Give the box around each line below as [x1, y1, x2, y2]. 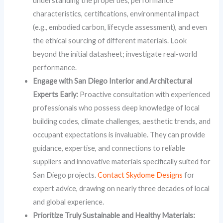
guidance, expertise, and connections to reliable [33, 144, 186, 153]
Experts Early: [33, 90, 79, 99]
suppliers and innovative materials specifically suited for [33, 157, 211, 166]
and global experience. [33, 198, 105, 207]
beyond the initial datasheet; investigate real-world [33, 50, 198, 59]
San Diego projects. [33, 171, 98, 180]
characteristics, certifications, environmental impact [33, 9, 200, 18]
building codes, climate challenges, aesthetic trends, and [33, 117, 211, 126]
